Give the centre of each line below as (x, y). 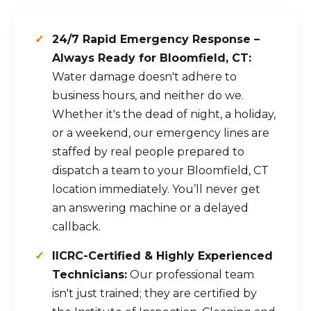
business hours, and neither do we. (148, 95)
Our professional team (191, 275)
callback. (76, 227)
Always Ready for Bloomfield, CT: (152, 58)
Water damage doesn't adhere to (144, 77)
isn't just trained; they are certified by (154, 293)
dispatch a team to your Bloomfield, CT (160, 170)
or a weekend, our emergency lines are (161, 133)
